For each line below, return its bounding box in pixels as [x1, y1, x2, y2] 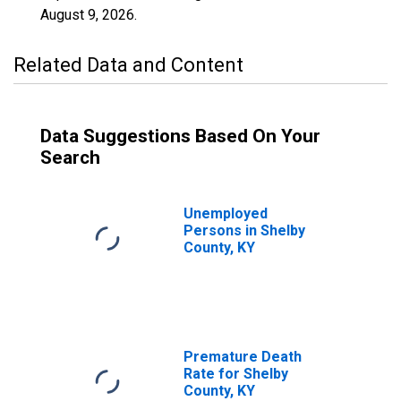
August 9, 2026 [40, 6, 134, 23]
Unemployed [183, 205, 268, 222]
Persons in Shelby [183, 222, 305, 239]
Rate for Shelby [183, 365, 288, 382]
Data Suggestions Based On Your [40, 125, 320, 147]
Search [40, 147, 100, 168]
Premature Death [183, 348, 302, 365]
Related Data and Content [13, 54, 243, 76]
